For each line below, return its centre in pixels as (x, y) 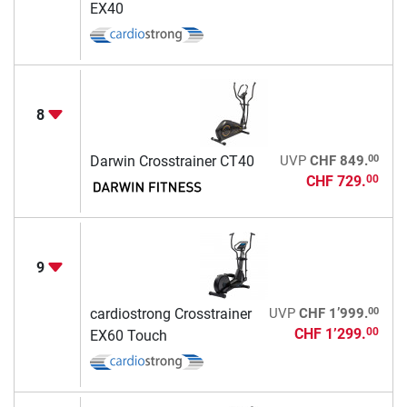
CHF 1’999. (333, 313)
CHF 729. (336, 181)
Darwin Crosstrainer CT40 (172, 161)
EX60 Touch (128, 335)
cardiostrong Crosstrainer (170, 313)
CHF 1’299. (330, 333)
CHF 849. (338, 160)
